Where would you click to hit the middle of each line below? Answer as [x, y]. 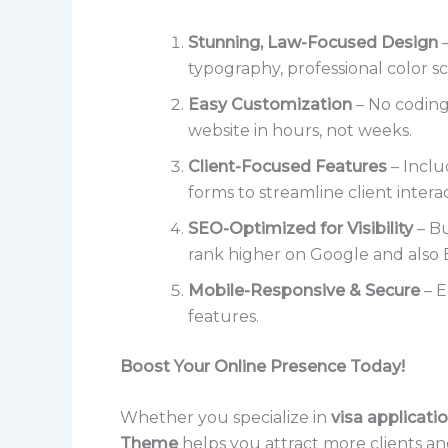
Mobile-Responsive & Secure [304, 290]
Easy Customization [270, 104]
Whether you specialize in [225, 418]
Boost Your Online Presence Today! [262, 366]
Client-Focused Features [287, 166]
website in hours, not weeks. [300, 130]
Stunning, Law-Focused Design [313, 42]
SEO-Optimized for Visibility [300, 228]
